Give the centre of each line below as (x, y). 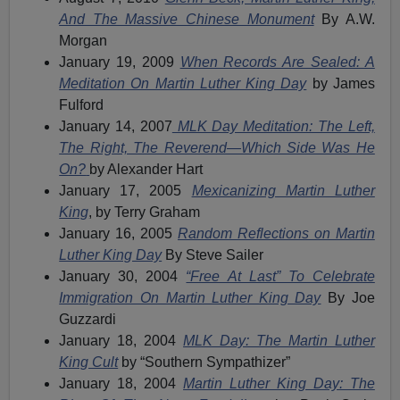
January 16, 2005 (118, 233)
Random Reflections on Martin (276, 233)
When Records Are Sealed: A (277, 62)
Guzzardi (88, 319)
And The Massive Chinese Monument (187, 19)
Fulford (82, 104)
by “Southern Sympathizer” (204, 362)
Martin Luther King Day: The (279, 383)
